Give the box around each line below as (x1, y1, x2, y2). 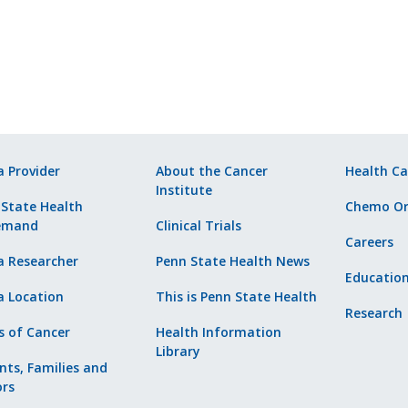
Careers (344, 233, 393, 250)
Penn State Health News (155, 252, 310, 270)
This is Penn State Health (155, 288, 317, 305)
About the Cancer (155, 162, 268, 179)
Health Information (155, 323, 281, 341)
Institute (155, 181, 212, 199)
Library (155, 342, 200, 360)
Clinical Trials (155, 217, 241, 234)
